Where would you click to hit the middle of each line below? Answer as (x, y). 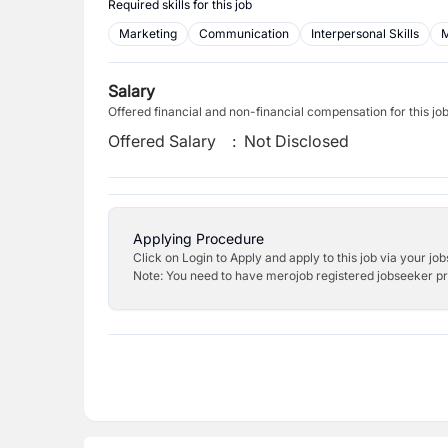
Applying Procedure (198, 238)
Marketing (148, 33)
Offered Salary (162, 141)
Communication (244, 33)
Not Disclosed (297, 141)
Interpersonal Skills (365, 33)
